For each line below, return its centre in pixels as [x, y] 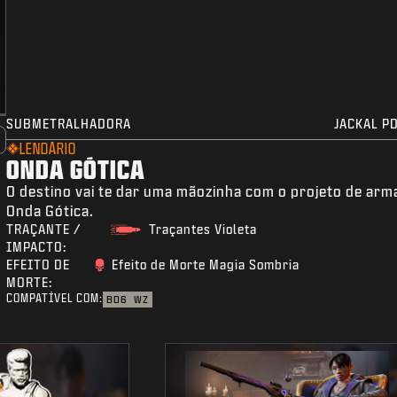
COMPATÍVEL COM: [55, 299]
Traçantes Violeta [203, 230]
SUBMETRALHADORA [69, 124]
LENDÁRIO [48, 149]
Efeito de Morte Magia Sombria [206, 265]
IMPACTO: [37, 247]
